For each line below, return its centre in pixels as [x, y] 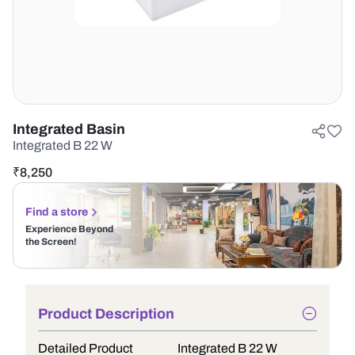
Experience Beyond [69, 229]
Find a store [57, 212]
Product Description [106, 314]
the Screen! [51, 242]
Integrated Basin [69, 129]
